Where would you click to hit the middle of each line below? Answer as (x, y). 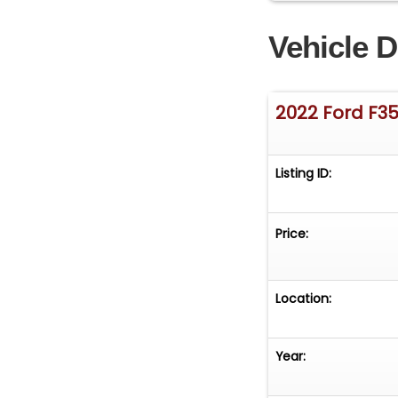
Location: (304, 299)
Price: (292, 234)
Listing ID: (304, 174)
